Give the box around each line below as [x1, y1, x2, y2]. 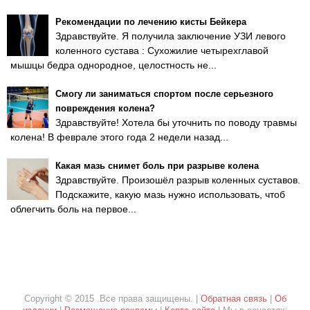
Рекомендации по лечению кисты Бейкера [55, 17, 246, 27]
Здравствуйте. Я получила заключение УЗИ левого [55, 30, 286, 42]
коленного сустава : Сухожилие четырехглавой [55, 45, 268, 56]
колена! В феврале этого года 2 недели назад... [10, 131, 228, 143]
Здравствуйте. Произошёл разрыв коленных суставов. [55, 174, 300, 185]
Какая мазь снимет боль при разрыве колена [55, 161, 259, 171]
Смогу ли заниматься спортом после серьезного [55, 89, 273, 99]
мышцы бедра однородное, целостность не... [10, 60, 217, 71]
